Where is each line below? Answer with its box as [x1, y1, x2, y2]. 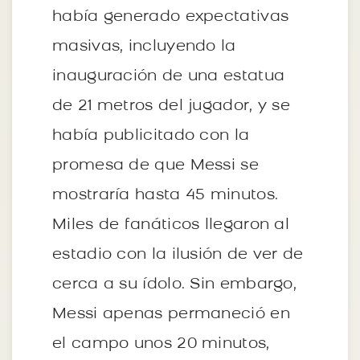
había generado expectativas [52, 9, 289, 25]
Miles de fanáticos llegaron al [52, 217, 289, 233]
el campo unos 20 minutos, [52, 336, 270, 352]
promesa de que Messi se [52, 157, 259, 174]
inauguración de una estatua [52, 68, 285, 84]
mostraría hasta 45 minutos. [52, 187, 279, 203]
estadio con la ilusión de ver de [52, 247, 304, 263]
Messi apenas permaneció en [52, 306, 290, 322]
